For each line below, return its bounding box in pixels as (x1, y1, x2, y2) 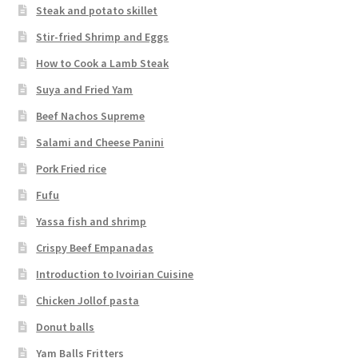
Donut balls (36, 320, 95, 335)
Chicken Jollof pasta (36, 293, 140, 308)
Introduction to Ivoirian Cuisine (36, 267, 194, 282)
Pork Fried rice (36, 161, 107, 177)
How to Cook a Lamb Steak (36, 56, 169, 71)
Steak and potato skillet (36, 3, 158, 18)
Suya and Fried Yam (36, 82, 133, 97)
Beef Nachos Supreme (36, 109, 145, 124)
